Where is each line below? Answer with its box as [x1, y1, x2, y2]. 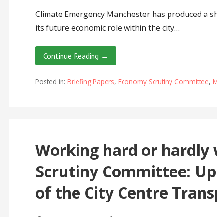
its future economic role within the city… [35, 22, 180, 33]
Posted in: [35, 77, 67, 86]
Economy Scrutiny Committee [118, 77, 209, 86]
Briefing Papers [67, 77, 114, 86]
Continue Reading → [43, 51, 108, 61]
